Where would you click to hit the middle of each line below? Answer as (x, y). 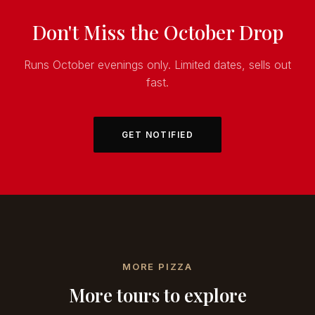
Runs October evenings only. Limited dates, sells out (157, 65)
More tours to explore (157, 295)
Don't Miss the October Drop (157, 32)
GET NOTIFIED (157, 135)
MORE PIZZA (157, 267)
